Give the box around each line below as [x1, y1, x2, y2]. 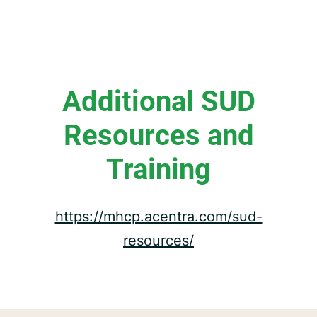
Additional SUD [62, 85, 255, 118]
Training [106, 153, 211, 186]
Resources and [63, 119, 254, 152]
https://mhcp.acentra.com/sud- [54, 208, 263, 225]
